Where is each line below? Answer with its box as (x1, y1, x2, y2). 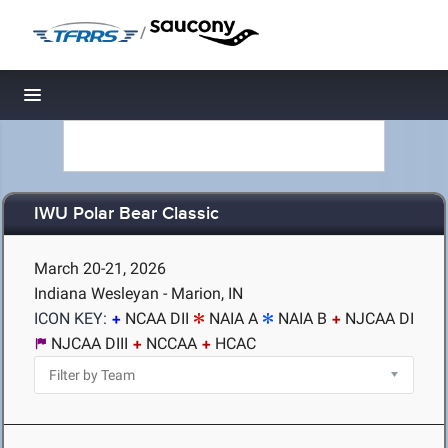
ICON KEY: (34, 309, 107, 328)
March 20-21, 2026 (34, 259, 166, 278)
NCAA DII (125, 309, 189, 328)
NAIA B (278, 309, 327, 328)
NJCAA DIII (51, 334, 128, 353)
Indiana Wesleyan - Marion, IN (34, 284, 243, 303)
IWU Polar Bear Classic (34, 203, 219, 226)
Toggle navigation (33, 90, 168, 111)
